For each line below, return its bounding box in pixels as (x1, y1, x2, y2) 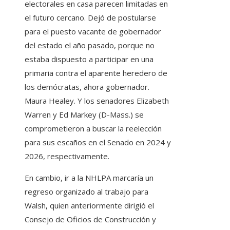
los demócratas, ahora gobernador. (25, 82, 149, 92)
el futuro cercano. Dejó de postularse (25, 12, 156, 23)
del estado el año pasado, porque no (25, 40, 155, 51)
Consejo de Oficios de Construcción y (25, 214, 156, 225)
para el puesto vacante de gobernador (25, 26, 161, 37)
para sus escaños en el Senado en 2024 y (25, 137, 171, 148)
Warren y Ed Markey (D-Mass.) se (25, 109, 144, 120)
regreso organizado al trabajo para (25, 186, 148, 197)
